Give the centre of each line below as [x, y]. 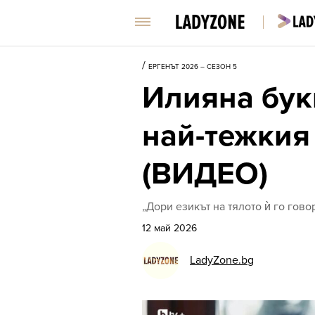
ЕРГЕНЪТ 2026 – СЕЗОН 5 [193, 67]
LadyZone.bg [222, 260]
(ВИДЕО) [205, 174]
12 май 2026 [169, 228]
